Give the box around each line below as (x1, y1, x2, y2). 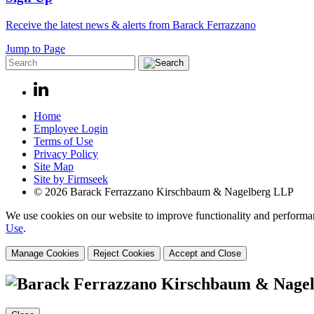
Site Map (34, 161, 74, 173)
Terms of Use (34, 135, 93, 148)
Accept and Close (169, 248, 241, 259)
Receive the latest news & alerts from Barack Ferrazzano (6, 19, 256, 32)
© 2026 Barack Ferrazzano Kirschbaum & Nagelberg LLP (34, 186, 294, 198)
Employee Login (34, 123, 108, 135)
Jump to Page (6, 43, 65, 55)
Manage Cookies (11, 248, 79, 259)
